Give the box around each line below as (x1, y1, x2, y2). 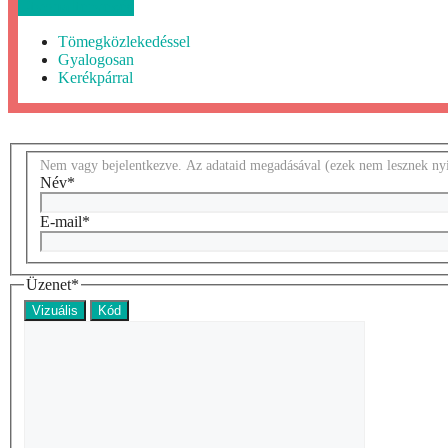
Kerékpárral (58, 69, 133, 87)
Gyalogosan (58, 51, 134, 69)
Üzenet (26, 276, 71, 294)
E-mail (40, 213, 82, 231)
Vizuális (32, 302, 78, 318)
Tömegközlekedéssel (58, 33, 190, 51)
